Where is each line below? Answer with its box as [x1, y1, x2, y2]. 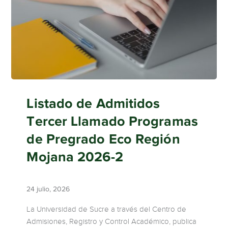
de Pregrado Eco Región [26, 131, 180, 147]
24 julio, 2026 [26, 185, 70, 193]
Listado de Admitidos [26, 95, 160, 111]
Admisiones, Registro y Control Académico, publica [26, 216, 197, 226]
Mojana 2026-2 [26, 149, 123, 164]
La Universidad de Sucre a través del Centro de [26, 204, 187, 214]
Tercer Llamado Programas [26, 113, 198, 129]
